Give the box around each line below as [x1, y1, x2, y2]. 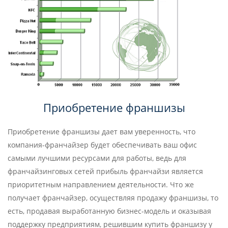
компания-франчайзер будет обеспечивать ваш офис [8, 140, 197, 150]
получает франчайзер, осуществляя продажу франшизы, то [8, 193, 218, 203]
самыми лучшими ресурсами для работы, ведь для [8, 153, 186, 163]
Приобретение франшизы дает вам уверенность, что [8, 127, 195, 137]
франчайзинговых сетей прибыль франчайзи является [8, 166, 203, 177]
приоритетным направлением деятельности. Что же [8, 180, 194, 190]
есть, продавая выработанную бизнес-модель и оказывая [8, 206, 211, 216]
